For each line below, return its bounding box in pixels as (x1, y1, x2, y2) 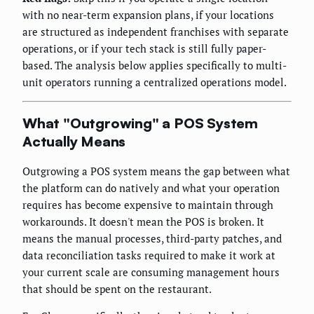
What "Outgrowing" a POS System (22, 114, 258, 132)
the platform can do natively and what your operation (22, 180, 280, 195)
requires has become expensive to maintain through (22, 197, 273, 212)
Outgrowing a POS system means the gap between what (22, 163, 290, 178)
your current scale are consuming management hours (22, 264, 280, 279)
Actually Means (22, 132, 126, 151)
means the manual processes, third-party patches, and (22, 231, 282, 245)
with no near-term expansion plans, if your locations (22, 8, 274, 22)
